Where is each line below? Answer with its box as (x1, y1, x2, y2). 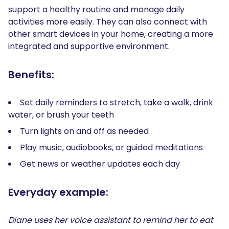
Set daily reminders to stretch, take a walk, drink (20, 96, 213, 108)
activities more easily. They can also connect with (8, 15, 207, 28)
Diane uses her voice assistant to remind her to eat (8, 214, 213, 226)
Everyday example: (8, 185, 111, 199)
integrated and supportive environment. (8, 40, 172, 52)
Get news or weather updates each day (20, 157, 182, 170)
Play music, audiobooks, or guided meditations (20, 141, 205, 153)
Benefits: (8, 67, 54, 82)
